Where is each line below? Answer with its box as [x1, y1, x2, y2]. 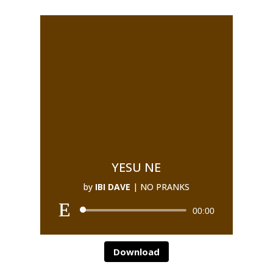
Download [113, 245, 160, 258]
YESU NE [112, 159, 161, 175]
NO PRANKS [140, 181, 190, 193]
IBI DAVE [94, 181, 130, 193]
